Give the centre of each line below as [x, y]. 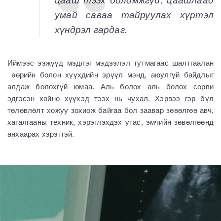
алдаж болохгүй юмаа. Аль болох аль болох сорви [110, 87]
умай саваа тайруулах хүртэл [134, 15]
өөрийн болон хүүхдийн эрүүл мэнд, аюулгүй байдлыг [110, 75]
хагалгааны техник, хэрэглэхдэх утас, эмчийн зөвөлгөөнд [110, 122]
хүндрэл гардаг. [91, 30]
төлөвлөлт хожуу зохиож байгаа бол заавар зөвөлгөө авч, [110, 110]
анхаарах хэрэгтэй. [41, 134]
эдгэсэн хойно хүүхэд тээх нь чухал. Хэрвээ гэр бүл [110, 98]
